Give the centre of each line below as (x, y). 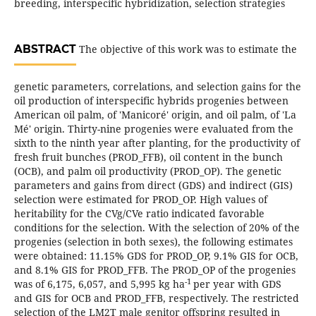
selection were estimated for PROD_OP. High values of (140, 200)
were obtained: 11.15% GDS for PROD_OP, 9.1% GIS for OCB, (156, 256)
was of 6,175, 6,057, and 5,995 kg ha (99, 284)
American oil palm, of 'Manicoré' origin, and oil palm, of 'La (155, 115)
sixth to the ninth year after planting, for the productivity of (157, 143)
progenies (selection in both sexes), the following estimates (153, 242)
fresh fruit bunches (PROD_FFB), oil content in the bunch (148, 157)
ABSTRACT (45, 49)
